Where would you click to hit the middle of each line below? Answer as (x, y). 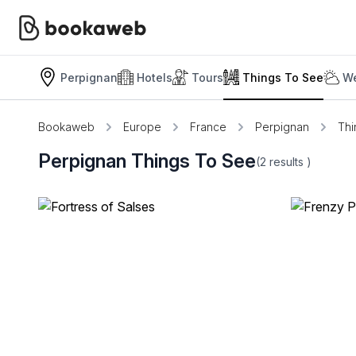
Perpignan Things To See (147, 161)
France (208, 127)
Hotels (155, 77)
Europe (142, 127)
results (288, 161)
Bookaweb (66, 127)
